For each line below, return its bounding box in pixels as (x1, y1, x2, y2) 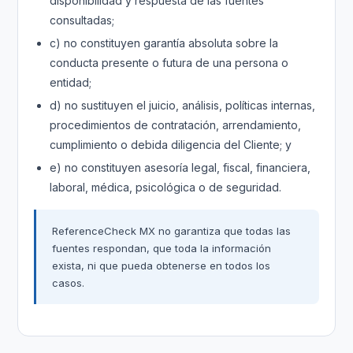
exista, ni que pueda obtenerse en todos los (52, 259, 271, 272)
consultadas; (50, 13, 115, 27)
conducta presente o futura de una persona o (50, 56, 289, 69)
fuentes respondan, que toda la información (52, 242, 272, 255)
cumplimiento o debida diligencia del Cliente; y (50, 138, 292, 151)
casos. (52, 277, 85, 289)
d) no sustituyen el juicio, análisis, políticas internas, (50, 98, 316, 112)
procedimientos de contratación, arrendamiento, (50, 118, 302, 132)
